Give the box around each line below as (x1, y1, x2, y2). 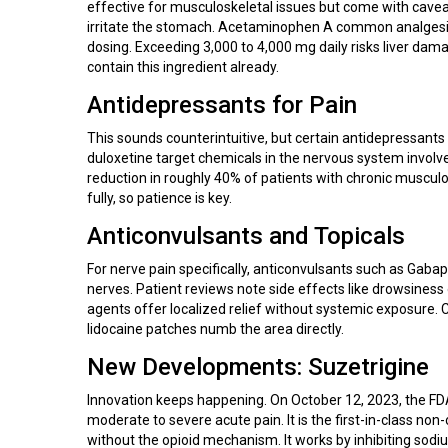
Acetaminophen (218, 18, 320, 35)
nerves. (87, 280, 133, 297)
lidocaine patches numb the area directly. (87, 320, 344, 337)
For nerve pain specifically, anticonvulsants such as (87, 260, 407, 277)
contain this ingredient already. (87, 58, 279, 75)
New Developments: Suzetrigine (87, 352, 429, 381)
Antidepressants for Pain (87, 90, 357, 119)
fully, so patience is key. (87, 189, 232, 206)
